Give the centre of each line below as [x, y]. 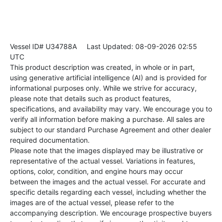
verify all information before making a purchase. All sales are [107, 119]
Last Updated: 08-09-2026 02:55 [137, 47]
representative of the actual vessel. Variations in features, [103, 161]
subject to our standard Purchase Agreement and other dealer [111, 130]
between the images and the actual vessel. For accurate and [108, 182]
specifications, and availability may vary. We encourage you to [111, 109]
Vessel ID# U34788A [43, 47]
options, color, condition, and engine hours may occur [96, 171]
